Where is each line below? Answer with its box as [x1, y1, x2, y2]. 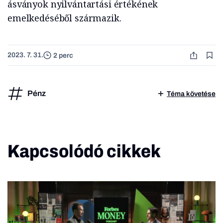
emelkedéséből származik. [7, 12, 121, 24]
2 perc [53, 51, 73, 59]
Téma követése [167, 90, 216, 98]
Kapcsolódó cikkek [7, 141, 161, 162]
